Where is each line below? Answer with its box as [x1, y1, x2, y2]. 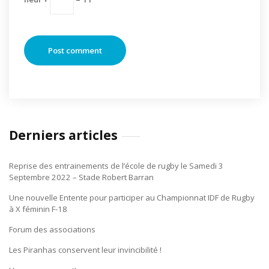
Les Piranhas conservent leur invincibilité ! [9, 244, 162, 255]
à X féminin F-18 [9, 204, 67, 214]
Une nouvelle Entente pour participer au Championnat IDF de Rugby [9, 192, 255, 203]
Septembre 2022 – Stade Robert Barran [9, 172, 154, 183]
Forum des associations [9, 224, 95, 235]
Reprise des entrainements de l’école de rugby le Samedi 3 [9, 160, 223, 171]
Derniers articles [9, 127, 118, 144]
